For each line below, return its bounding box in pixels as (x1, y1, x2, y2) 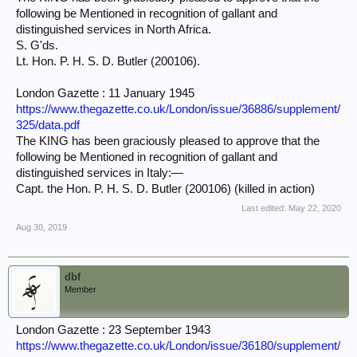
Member (65, 284, 96, 294)
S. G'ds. (16, 39, 58, 52)
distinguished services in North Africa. (16, 23, 211, 36)
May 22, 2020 (288, 203, 341, 213)
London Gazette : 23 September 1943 (16, 324, 210, 336)
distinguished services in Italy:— (16, 167, 183, 179)
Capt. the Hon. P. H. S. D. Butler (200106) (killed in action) (16, 182, 315, 195)
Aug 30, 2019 (16, 222, 67, 232)
